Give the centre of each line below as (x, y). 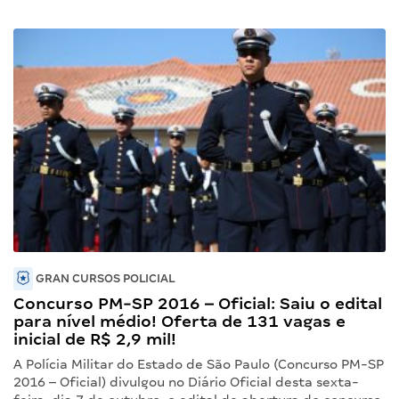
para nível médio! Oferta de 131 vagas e (179, 321)
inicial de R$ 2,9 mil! (95, 338)
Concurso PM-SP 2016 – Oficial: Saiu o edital (198, 303)
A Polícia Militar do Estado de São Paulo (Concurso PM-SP (199, 364)
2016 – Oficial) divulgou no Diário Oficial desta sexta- (186, 382)
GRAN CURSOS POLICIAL (104, 278)
